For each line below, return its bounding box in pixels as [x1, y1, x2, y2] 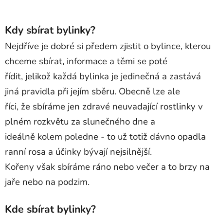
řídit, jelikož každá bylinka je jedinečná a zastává [5, 70, 201, 83]
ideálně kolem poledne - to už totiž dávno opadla [5, 130, 206, 143]
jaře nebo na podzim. [5, 175, 90, 188]
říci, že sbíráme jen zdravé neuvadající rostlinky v [5, 100, 203, 113]
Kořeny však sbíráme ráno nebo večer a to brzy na [5, 160, 210, 173]
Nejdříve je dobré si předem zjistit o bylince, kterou [5, 39, 211, 53]
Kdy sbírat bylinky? [5, 22, 95, 37]
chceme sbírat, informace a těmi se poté [5, 54, 167, 68]
